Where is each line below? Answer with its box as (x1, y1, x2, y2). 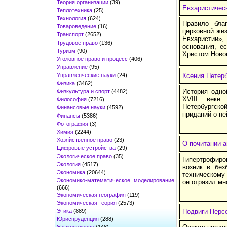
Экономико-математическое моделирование (57, 177, 174, 183)
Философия (57, 96, 87, 102)
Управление (57, 63, 88, 70)
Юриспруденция (57, 215, 99, 222)
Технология (57, 15, 86, 21)
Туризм (57, 47, 75, 54)
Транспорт (57, 31, 84, 37)
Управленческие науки (57, 71, 116, 78)
